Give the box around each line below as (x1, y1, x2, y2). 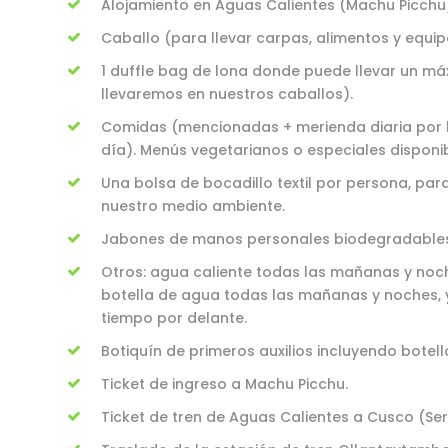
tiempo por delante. (101, 308, 247, 328)
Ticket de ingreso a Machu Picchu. (101, 374, 348, 394)
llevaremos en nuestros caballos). (101, 84, 353, 104)
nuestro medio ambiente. (101, 196, 285, 216)
